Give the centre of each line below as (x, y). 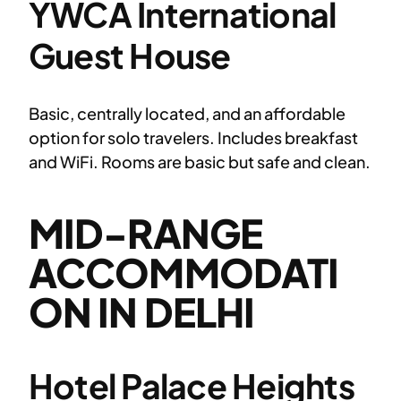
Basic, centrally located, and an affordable (187, 113)
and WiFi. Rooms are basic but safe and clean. (200, 161)
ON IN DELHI (142, 311)
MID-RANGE (146, 232)
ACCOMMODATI (184, 272)
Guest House (130, 55)
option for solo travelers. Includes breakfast (193, 137)
